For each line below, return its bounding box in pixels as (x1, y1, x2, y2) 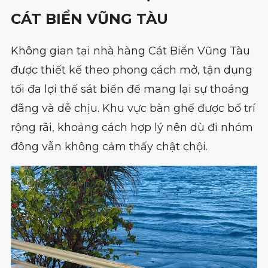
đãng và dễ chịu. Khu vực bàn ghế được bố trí (10, 102, 255, 115)
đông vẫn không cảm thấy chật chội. (10, 140, 208, 154)
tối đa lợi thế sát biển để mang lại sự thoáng (10, 83, 249, 96)
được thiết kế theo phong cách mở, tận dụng (10, 63, 252, 77)
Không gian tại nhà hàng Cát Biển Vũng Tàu (10, 44, 250, 58)
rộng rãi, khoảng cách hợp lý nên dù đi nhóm (10, 121, 253, 135)
